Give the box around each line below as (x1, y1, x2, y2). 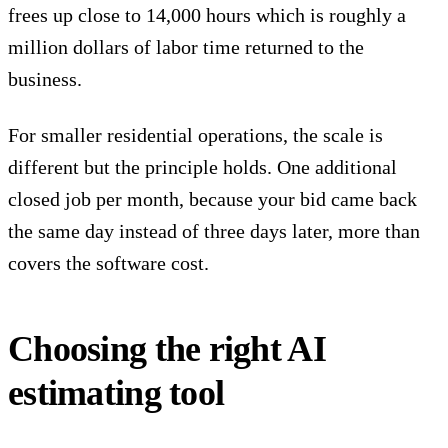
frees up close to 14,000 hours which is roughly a (8, 4, 406, 27)
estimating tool (8, 373, 225, 414)
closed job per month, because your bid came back (8, 188, 417, 211)
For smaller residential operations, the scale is (8, 124, 383, 147)
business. (8, 68, 82, 91)
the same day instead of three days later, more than (8, 220, 420, 243)
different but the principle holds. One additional (8, 156, 397, 179)
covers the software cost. (8, 252, 209, 275)
